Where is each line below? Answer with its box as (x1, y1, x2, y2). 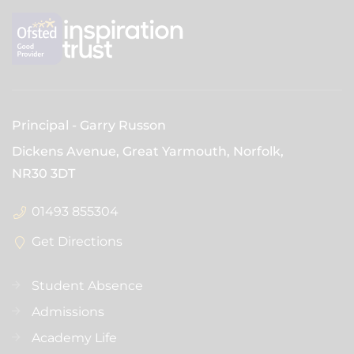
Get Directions (32, 233, 122, 249)
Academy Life (32, 330, 117, 345)
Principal (12, 117, 69, 133)
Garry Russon (80, 117, 166, 133)
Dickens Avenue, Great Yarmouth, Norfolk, (12, 143, 284, 159)
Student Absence (32, 277, 143, 293)
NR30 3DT (12, 165, 75, 181)
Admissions (32, 303, 104, 319)
